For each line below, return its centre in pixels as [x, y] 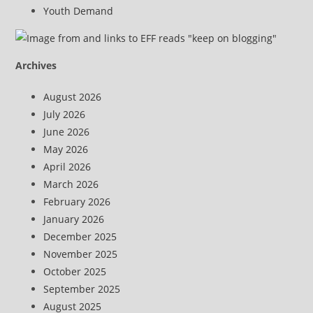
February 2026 [77, 202]
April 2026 [67, 167]
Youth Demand [79, 11]
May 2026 [66, 149]
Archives [36, 65]
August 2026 [73, 97]
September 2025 [82, 289]
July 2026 [65, 114]
